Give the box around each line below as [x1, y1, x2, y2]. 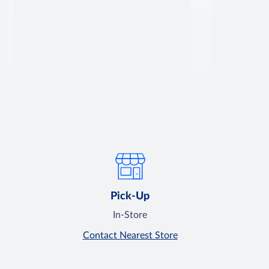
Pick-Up [110, 191, 150, 202]
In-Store [113, 210, 148, 220]
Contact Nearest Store [82, 231, 178, 241]
